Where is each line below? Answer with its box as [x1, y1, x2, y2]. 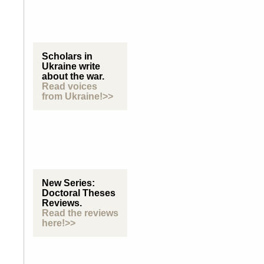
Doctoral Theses [42, 188, 115, 199]
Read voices [42, 81, 97, 92]
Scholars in [42, 51, 93, 62]
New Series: [42, 178, 95, 189]
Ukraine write [42, 61, 100, 72]
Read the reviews [42, 208, 118, 219]
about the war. [42, 71, 104, 82]
